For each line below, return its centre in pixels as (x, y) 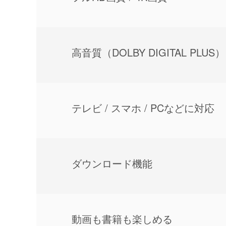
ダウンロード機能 (112, 163)
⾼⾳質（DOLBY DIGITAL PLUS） (148, 52)
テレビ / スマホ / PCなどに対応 (143, 107)
